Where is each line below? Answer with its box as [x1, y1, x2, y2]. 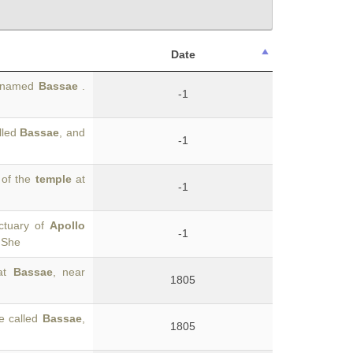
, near [52, 266, 86, 278]
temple [35, 173, 72, 185]
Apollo [50, 219, 85, 232]
